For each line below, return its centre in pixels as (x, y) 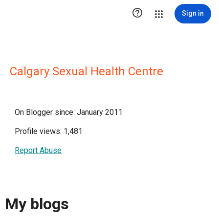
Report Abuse (38, 150)
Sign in (193, 13)
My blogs (37, 204)
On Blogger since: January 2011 (69, 112)
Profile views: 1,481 (49, 131)
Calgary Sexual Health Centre (87, 71)
